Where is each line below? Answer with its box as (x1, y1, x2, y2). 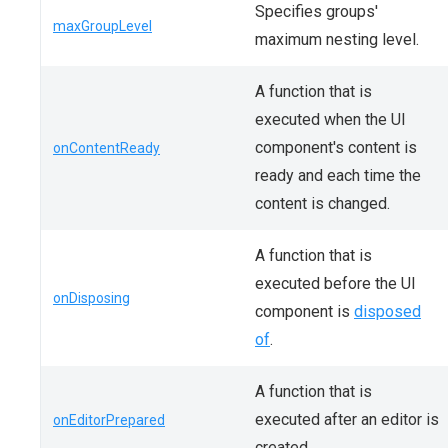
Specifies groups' (255, 2, 378, 21)
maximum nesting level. (255, 30, 419, 49)
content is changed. (255, 194, 390, 213)
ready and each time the (255, 166, 421, 185)
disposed (354, 302, 421, 321)
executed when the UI (255, 110, 406, 129)
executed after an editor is (255, 410, 439, 429)
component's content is (255, 138, 417, 157)
